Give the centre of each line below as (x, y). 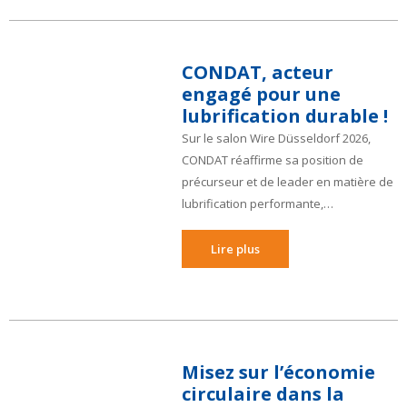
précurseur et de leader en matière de (288, 182)
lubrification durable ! (285, 116)
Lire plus (235, 249)
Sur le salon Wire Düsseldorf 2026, (276, 138)
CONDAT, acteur (258, 72)
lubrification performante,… (258, 203)
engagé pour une (261, 94)
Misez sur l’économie (278, 372)
